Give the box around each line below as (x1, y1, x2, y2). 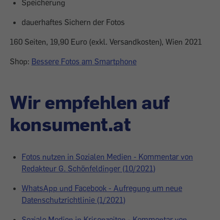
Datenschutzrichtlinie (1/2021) (22, 195, 126, 205)
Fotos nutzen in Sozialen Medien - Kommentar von (22, 152, 193, 162)
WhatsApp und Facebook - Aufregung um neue (22, 183, 182, 193)
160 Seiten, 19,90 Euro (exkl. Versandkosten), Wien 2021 (10, 37, 202, 47)
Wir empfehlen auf (10, 90, 170, 113)
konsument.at (10, 112, 131, 136)
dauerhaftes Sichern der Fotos (22, 17, 125, 27)
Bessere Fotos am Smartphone (31, 56, 137, 66)
